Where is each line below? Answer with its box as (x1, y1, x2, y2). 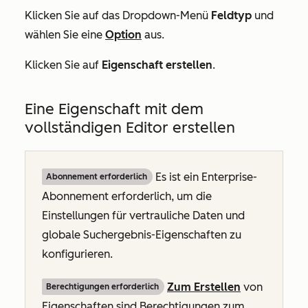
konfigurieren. (42, 247, 113, 261)
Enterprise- (201, 170, 257, 184)
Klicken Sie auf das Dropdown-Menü (25, 9, 211, 23)
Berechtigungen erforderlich (46, 282, 159, 292)
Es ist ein (153, 170, 201, 184)
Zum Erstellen (167, 280, 241, 294)
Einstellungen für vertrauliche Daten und (42, 209, 245, 223)
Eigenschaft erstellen (102, 58, 212, 72)
